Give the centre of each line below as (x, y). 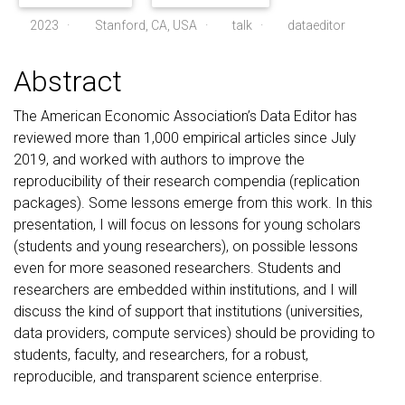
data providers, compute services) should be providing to (194, 333)
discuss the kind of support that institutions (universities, (188, 311)
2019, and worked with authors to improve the (159, 160)
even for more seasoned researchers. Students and (177, 268)
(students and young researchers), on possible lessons (186, 246)
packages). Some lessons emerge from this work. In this (193, 203)
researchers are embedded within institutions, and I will (185, 290)
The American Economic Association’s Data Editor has (185, 116)
